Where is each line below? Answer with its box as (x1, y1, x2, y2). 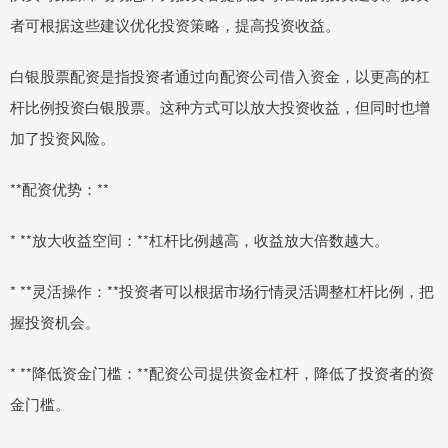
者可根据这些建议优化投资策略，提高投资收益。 (10, 13, 340, 35)
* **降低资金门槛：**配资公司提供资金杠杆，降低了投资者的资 (10, 361, 434, 383)
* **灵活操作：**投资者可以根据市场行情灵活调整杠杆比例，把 (10, 279, 434, 301)
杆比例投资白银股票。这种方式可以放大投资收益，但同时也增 (10, 95, 430, 117)
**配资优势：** (10, 177, 109, 199)
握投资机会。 (10, 310, 100, 332)
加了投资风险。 (10, 126, 115, 148)
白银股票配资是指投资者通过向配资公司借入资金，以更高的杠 (10, 64, 430, 86)
